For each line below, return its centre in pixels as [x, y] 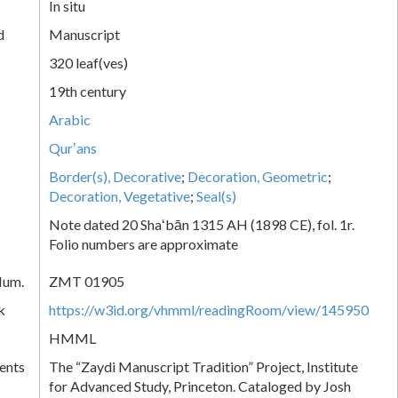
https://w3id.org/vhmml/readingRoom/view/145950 [209, 309]
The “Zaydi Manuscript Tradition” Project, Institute [203, 366]
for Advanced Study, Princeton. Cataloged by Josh [200, 386]
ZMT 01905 [87, 281]
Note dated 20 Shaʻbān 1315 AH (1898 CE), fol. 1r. [202, 224]
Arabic [70, 119]
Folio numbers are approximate [143, 243]
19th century [88, 91]
